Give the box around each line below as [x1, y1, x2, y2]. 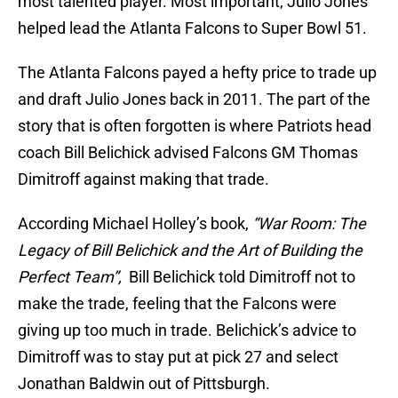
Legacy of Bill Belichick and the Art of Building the [18, 241, 362, 260]
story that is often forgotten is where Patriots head [18, 116, 371, 136]
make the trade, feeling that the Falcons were [18, 294, 337, 314]
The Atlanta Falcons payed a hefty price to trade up [18, 63, 377, 83]
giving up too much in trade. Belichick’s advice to [18, 321, 356, 340]
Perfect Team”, [18, 267, 125, 287]
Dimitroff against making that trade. [18, 170, 269, 189]
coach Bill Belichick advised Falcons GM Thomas [18, 143, 358, 163]
